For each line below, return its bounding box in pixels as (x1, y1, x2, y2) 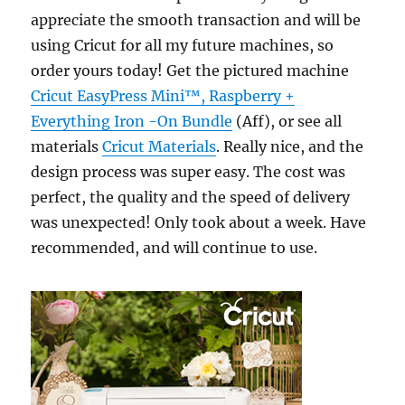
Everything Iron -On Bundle (31, 112, 233, 130)
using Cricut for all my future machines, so (31, 36, 334, 54)
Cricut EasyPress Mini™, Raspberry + (31, 87, 296, 105)
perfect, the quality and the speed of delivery (31, 188, 351, 206)
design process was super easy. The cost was (31, 163, 346, 181)
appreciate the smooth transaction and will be (31, 11, 362, 29)
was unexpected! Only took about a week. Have (31, 213, 367, 231)
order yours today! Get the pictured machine (31, 61, 350, 80)
